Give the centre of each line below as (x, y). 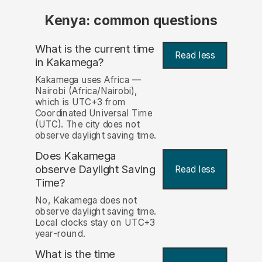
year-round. (60, 234)
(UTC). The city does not (87, 125)
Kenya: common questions (131, 21)
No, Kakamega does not (86, 201)
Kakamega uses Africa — (88, 80)
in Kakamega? (69, 62)
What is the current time (94, 49)
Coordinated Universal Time (94, 113)
